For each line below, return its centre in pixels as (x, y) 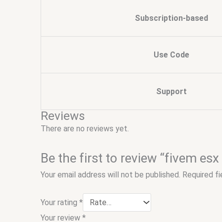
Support (171, 92)
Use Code (171, 55)
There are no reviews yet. (85, 129)
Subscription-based (171, 18)
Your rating (60, 203)
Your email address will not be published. (111, 174)
